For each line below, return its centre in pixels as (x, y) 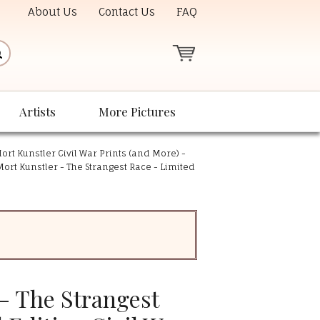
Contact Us (127, 12)
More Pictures (137, 112)
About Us (52, 12)
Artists (37, 112)
